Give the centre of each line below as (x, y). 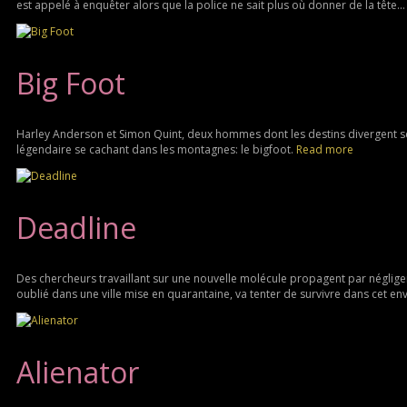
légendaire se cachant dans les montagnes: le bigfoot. (156, 150)
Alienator (78, 372)
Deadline (76, 227)
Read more (325, 150)
